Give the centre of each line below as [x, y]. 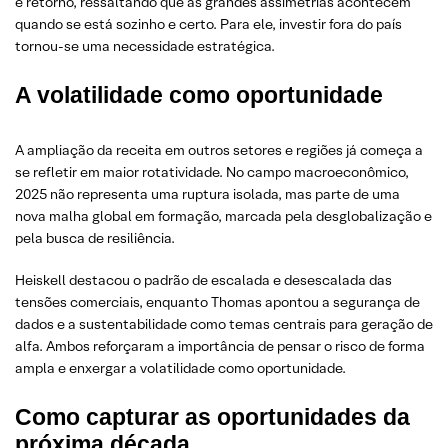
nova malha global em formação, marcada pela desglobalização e [223, 216]
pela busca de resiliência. [95, 238]
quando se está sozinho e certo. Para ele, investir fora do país [208, 24]
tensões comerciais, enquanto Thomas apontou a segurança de [217, 302]
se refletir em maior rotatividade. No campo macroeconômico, [212, 172]
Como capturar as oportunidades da [212, 417]
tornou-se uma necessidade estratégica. [145, 46]
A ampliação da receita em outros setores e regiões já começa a [219, 150]
